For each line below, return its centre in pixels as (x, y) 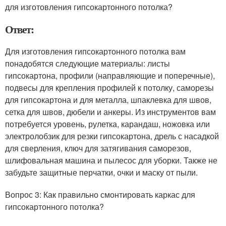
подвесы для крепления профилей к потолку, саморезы (109, 88)
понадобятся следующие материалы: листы (88, 63)
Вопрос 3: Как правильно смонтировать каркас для (100, 194)
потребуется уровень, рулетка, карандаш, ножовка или (107, 124)
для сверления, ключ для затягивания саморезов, (98, 148)
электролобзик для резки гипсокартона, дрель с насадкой (112, 136)
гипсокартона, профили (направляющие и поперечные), (110, 75)
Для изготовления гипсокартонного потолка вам (95, 51)
